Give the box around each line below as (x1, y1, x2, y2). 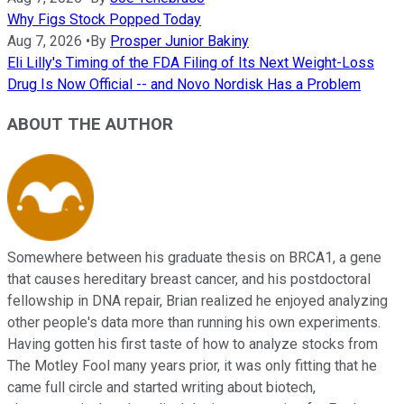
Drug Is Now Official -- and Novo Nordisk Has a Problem (7, 75, 361, 93)
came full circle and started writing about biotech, (7, 379, 316, 397)
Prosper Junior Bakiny (110, 32, 249, 50)
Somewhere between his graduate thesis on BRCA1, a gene (7, 249, 381, 267)
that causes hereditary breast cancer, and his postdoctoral (7, 271, 371, 289)
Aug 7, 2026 (7, 32, 82, 50)
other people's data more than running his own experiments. (7, 314, 381, 332)
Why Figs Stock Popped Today (7, 10, 201, 28)
